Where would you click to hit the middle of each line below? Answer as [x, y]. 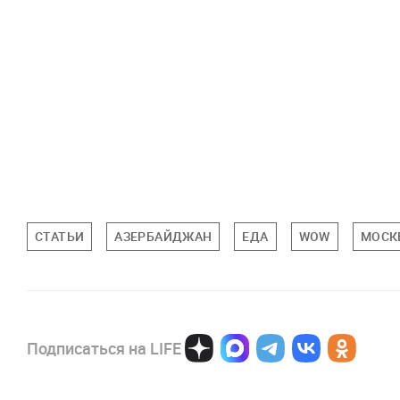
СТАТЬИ [60, 236]
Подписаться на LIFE [104, 348]
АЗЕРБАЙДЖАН [163, 236]
